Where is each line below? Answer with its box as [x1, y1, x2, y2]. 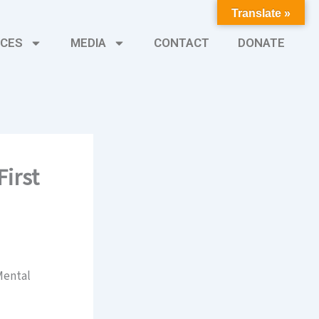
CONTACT [154, 36, 209, 50]
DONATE [238, 36, 285, 50]
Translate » [231, 7, 291, 19]
